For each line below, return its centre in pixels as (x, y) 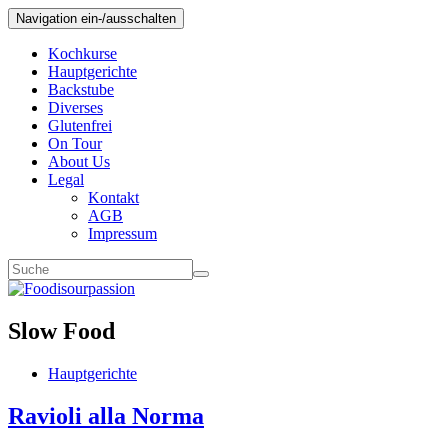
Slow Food (61, 330)
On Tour (75, 143)
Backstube (81, 89)
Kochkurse (82, 53)
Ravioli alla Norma (106, 415)
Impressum (122, 233)
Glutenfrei (80, 125)
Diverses (75, 107)
